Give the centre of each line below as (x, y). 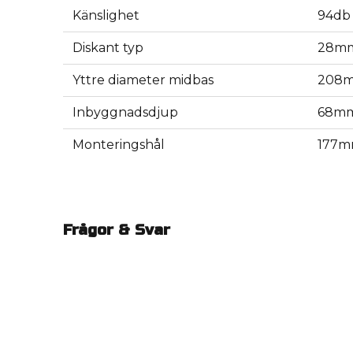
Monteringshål (119, 145)
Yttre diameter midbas (143, 80)
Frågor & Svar (117, 230)
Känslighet (106, 16)
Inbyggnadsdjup (125, 113)
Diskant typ (108, 48)
